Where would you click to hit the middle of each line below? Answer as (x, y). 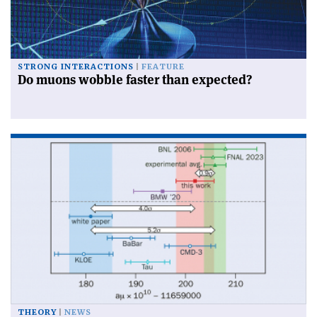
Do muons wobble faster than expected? (135, 80)
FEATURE (163, 67)
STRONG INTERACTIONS (76, 67)
